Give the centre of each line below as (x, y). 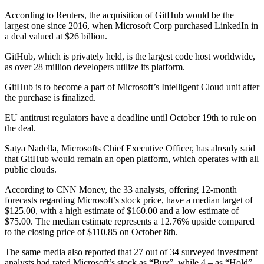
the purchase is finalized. (50, 97)
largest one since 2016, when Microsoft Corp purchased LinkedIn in (131, 25)
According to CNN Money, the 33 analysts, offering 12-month (121, 189)
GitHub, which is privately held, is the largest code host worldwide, (130, 56)
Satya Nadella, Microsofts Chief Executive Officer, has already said (130, 148)
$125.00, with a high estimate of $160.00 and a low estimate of (122, 210)
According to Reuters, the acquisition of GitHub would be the (119, 15)
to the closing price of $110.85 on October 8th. (91, 232)
